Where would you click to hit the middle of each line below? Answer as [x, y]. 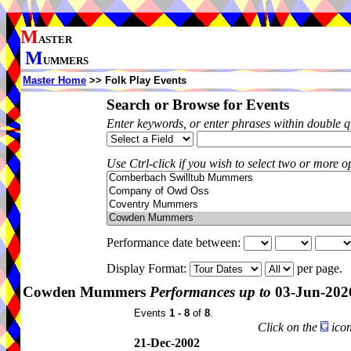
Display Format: [148, 268]
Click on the [289, 327]
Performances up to [210, 292]
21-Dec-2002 [167, 343]
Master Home [54, 80]
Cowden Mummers [86, 292]
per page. [321, 268]
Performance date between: [175, 242]
